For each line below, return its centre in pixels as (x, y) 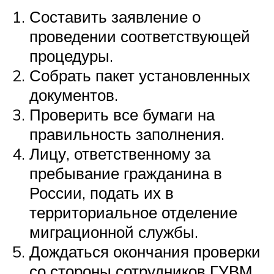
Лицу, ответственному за (120, 153)
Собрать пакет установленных (140, 75)
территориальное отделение (133, 212)
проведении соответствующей (140, 36)
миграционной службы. (114, 231)
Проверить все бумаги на (122, 114)
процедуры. (71, 55)
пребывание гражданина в (126, 173)
